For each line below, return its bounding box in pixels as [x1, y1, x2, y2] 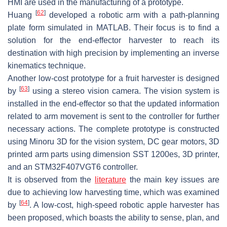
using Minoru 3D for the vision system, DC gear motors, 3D [8, 137, 219, 146]
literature [95, 175, 126, 184]
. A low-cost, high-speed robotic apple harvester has [29, 200, 219, 209]
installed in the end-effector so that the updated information [8, 99, 219, 108]
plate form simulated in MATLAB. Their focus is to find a [8, 23, 219, 32]
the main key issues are [126, 175, 219, 184]
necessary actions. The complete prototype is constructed [8, 124, 219, 133]
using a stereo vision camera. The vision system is [29, 86, 220, 95]
